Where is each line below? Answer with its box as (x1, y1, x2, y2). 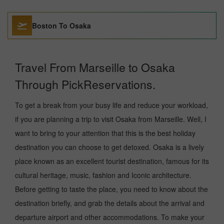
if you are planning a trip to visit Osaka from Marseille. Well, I (15, 114, 206, 124)
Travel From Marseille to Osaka (15, 59, 175, 75)
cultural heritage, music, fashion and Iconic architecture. (15, 170, 191, 180)
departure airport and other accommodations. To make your (15, 212, 204, 222)
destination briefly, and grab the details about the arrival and (15, 198, 204, 208)
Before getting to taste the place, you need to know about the (15, 184, 208, 194)
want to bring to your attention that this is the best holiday (15, 128, 195, 138)
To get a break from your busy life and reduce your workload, (15, 100, 208, 110)
